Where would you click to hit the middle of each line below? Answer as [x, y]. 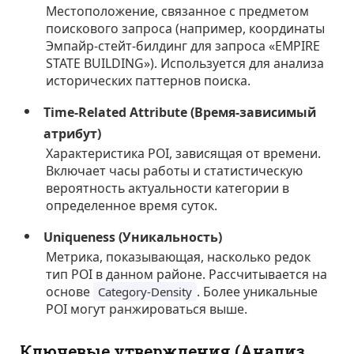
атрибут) [73, 133]
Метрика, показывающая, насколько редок [179, 256]
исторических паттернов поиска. [149, 80]
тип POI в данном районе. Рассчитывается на [187, 274]
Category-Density [145, 291]
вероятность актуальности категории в [168, 188]
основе [70, 291]
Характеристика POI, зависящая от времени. [184, 153]
